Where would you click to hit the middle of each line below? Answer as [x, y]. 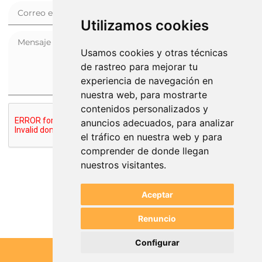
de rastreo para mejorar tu [139, 67]
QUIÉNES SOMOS [131, 246]
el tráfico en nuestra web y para [151, 137]
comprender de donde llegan [144, 151]
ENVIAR [131, 179]
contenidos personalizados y [144, 109]
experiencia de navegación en [146, 81]
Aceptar [157, 194]
